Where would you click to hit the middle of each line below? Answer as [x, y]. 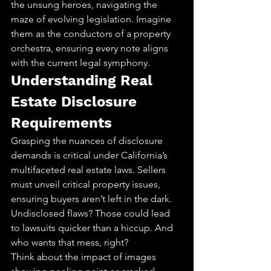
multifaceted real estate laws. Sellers [90, 170]
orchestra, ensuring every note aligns [91, 48]
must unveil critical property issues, [87, 184]
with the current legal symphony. [80, 63]
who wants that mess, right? [70, 242]
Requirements [61, 123]
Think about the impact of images [85, 257]
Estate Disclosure [76, 102]
